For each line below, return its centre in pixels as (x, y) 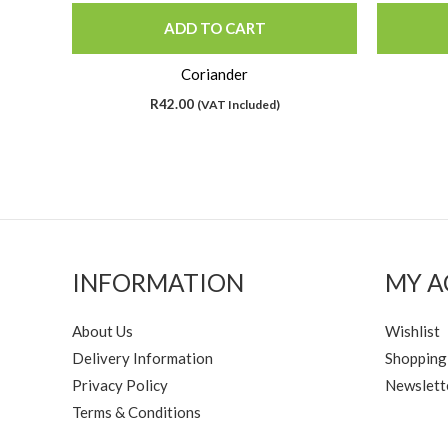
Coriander (214, 74)
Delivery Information (142, 357)
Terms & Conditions (136, 411)
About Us (102, 330)
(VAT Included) (238, 104)
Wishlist (412, 330)
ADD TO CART (214, 27)
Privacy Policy (120, 384)
